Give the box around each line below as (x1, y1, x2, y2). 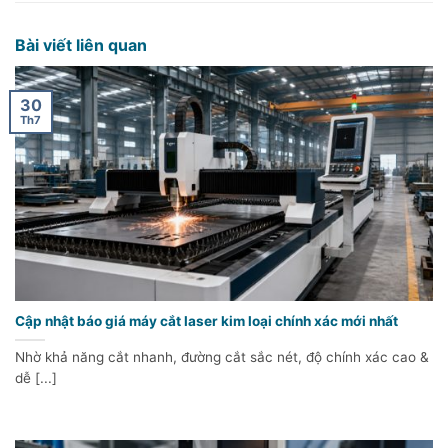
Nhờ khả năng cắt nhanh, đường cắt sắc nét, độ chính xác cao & (15, 349, 429, 366)
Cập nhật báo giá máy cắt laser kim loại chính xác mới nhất (15, 313, 398, 330)
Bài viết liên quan (15, 35, 147, 56)
